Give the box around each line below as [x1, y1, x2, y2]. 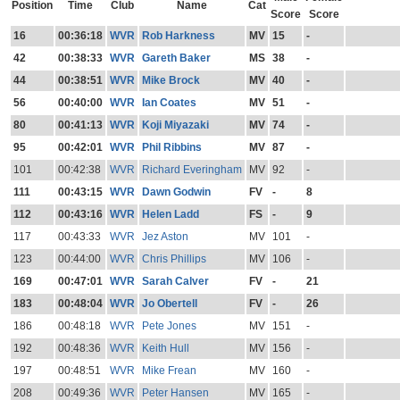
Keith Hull [141, 342, 189, 355]
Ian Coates [141, 96, 196, 110]
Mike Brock [141, 74, 200, 87]
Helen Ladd [141, 208, 199, 221]
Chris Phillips [141, 253, 206, 266]
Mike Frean [141, 364, 196, 378]
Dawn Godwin [141, 186, 211, 199]
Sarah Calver [141, 275, 209, 288]
